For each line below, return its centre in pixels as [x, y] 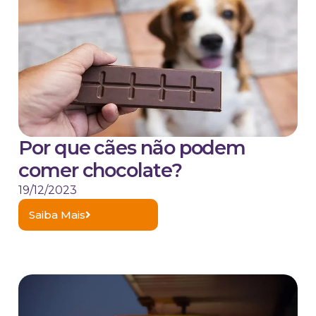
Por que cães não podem [132, 148]
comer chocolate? [100, 171]
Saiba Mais [57, 215]
